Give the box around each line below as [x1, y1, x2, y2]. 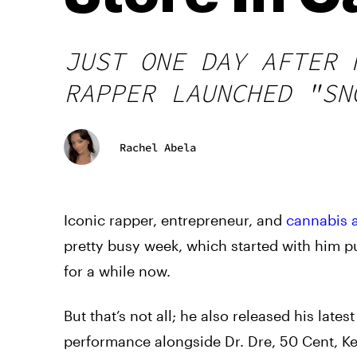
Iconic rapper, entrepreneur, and [64, 211, 286, 229]
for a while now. [64, 262, 175, 280]
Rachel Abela [120, 139, 196, 155]
